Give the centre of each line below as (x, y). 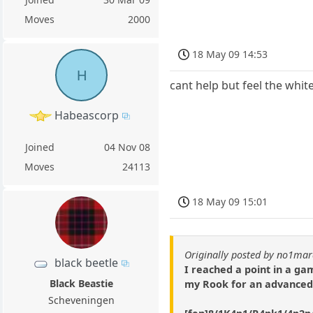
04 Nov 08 (128, 147)
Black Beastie (81, 283)
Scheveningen (81, 300)
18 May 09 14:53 (230, 54)
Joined (39, 147)
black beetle (87, 262)
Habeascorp (86, 115)
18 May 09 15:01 (230, 201)
